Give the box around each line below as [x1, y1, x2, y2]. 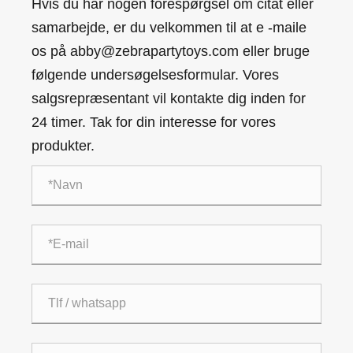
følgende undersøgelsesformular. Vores [32, 67, 279, 84]
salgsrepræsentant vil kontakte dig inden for [32, 91, 306, 107]
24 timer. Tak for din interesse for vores [32, 114, 276, 131]
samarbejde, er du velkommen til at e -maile [32, 20, 307, 36]
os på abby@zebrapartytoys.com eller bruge [32, 43, 310, 60]
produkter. [32, 138, 95, 154]
